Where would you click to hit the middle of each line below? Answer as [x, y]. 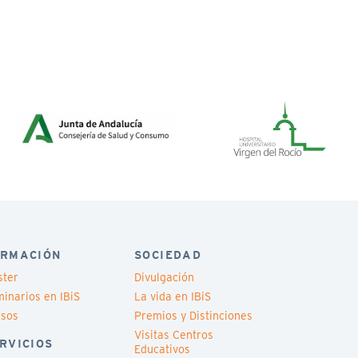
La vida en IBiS [173, 296]
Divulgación [164, 277]
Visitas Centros [174, 335]
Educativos [162, 349]
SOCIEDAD [168, 255]
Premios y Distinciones [193, 316]
